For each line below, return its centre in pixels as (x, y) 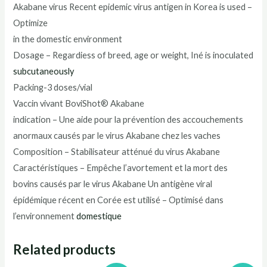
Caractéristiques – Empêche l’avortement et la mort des (121, 167)
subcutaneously (44, 71)
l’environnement (45, 216)
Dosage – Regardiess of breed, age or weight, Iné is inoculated (133, 55)
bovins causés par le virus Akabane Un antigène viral (113, 184)
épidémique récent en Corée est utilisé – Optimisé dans (119, 200)
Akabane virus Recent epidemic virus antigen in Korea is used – (133, 7)
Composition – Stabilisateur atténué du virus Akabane (117, 151)
